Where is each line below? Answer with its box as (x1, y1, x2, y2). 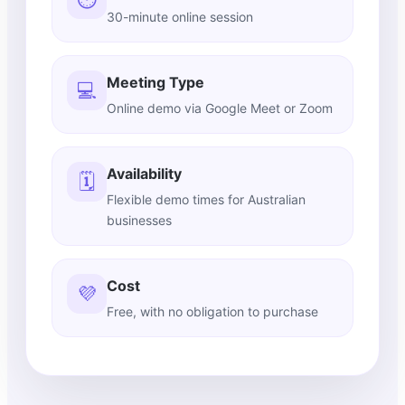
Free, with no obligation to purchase (107, 304, 318, 320)
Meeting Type (107, 73, 204, 92)
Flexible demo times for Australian (107, 192, 306, 208)
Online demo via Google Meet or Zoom (107, 100, 333, 117)
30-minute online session (107, 9, 253, 25)
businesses (107, 212, 172, 229)
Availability (107, 165, 182, 184)
